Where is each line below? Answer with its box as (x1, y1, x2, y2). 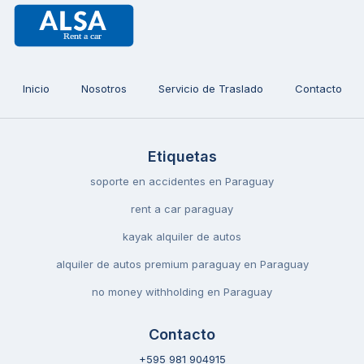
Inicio (22, 81, 50, 95)
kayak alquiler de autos (123, 229, 241, 243)
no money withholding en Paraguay (92, 284, 272, 298)
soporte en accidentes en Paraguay (90, 174, 274, 188)
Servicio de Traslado (158, 81, 263, 95)
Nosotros (80, 81, 127, 95)
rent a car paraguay (131, 201, 233, 215)
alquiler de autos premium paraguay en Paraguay (55, 257, 309, 271)
